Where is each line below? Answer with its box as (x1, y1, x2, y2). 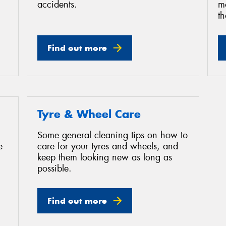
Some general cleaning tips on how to (37, 129, 188, 142)
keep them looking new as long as (37, 151, 172, 164)
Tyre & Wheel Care (37, 106, 141, 121)
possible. (37, 162, 72, 175)
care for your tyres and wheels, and (37, 140, 178, 153)
